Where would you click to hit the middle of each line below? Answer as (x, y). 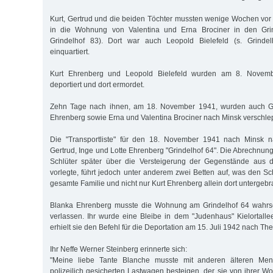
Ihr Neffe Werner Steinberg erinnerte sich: (119, 249)
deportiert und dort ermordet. (97, 84)
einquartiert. (70, 51)
